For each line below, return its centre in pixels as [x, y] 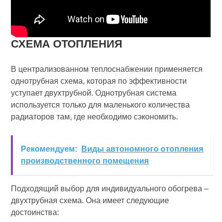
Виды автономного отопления [142, 149]
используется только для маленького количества [101, 105]
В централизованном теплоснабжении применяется [107, 69]
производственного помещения [85, 161]
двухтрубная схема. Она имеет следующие [90, 200]
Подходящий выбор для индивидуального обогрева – [110, 188]
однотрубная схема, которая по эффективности [99, 81]
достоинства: [35, 212]
